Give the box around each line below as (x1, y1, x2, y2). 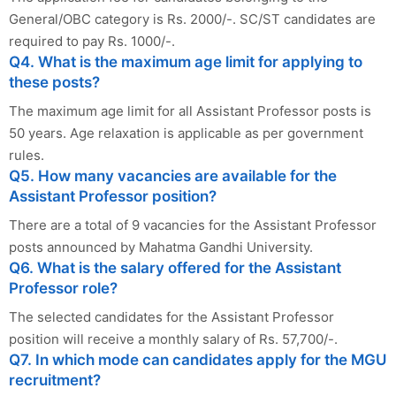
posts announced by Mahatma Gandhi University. (9, 238, 313, 255)
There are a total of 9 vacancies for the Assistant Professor (9, 216, 377, 233)
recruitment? (9, 370, 101, 389)
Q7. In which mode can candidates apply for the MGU (9, 350, 386, 369)
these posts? (9, 72, 100, 91)
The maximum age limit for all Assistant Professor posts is (9, 102, 371, 119)
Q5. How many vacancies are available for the (9, 166, 337, 185)
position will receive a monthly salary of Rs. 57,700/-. (9, 330, 338, 347)
